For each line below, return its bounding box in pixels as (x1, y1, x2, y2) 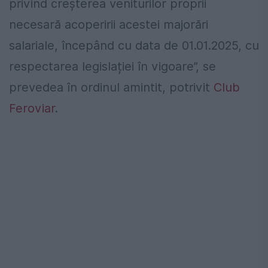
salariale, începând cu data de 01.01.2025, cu (9, 38, 259, 53)
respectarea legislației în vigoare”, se (9, 59, 216, 74)
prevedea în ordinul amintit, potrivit (9, 80, 214, 95)
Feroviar (9, 101, 55, 116)
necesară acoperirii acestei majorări (9, 17, 208, 32)
